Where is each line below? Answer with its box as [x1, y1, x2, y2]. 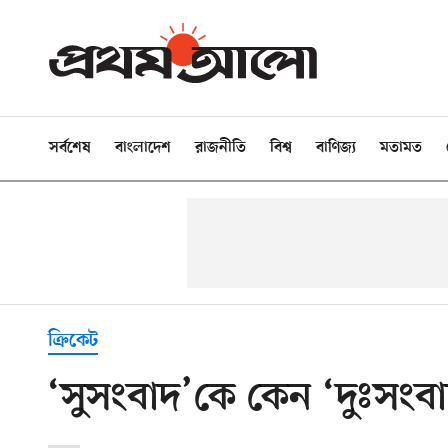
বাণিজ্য [316, 139, 356, 157]
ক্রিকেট [48, 329, 98, 353]
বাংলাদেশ [115, 139, 171, 157]
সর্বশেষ [49, 139, 91, 157]
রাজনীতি [195, 139, 246, 157]
